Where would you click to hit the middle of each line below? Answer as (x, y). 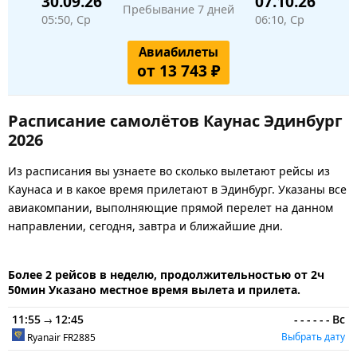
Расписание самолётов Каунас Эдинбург (175, 120)
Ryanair (45, 337)
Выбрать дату (313, 337)
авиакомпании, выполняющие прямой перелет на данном (171, 207)
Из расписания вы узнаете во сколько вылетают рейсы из (169, 171)
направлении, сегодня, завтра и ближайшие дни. (145, 226)
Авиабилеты (178, 51)
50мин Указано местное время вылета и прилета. (154, 289)
